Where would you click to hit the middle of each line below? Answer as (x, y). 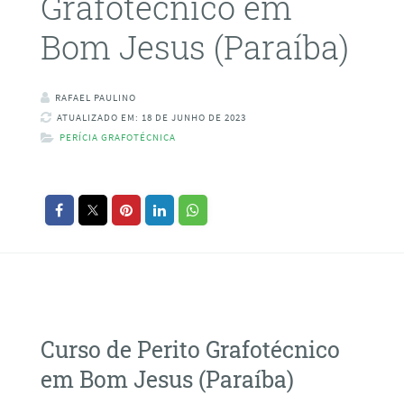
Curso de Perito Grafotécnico (190, 349)
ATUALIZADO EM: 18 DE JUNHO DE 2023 (151, 118)
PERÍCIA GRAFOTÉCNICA (117, 138)
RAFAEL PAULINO (95, 98)
